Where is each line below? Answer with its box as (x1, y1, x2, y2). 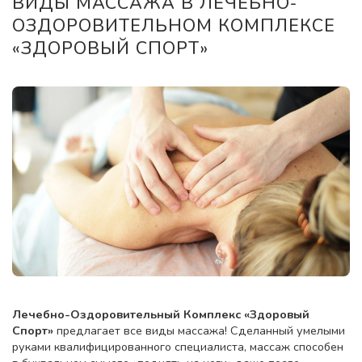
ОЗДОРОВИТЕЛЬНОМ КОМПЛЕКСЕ (12, 14, 335, 39)
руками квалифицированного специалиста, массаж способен (12, 339, 343, 356)
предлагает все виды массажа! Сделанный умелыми (53, 322, 345, 339)
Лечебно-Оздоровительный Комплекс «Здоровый (12, 306, 309, 323)
